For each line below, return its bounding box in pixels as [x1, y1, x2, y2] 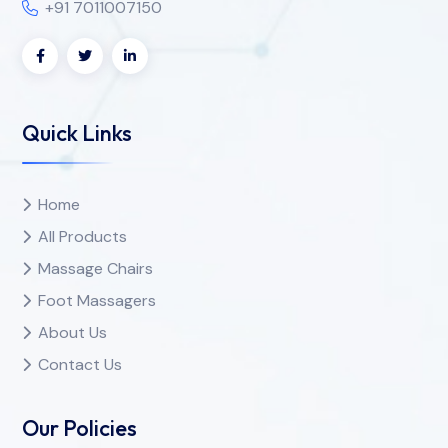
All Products [38, 225, 127, 247]
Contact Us [38, 353, 122, 375]
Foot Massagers [38, 289, 156, 311]
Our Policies [22, 414, 137, 443]
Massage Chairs [38, 257, 153, 279]
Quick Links [22, 118, 132, 147]
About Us [38, 321, 107, 343]
